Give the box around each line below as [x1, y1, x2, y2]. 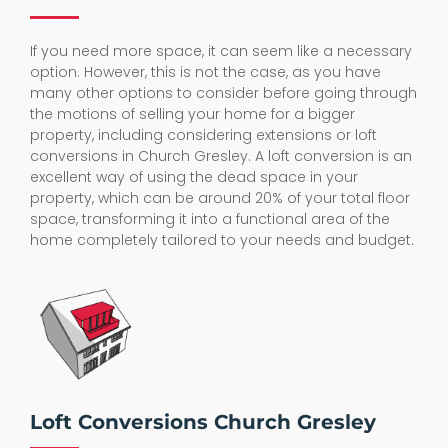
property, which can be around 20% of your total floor [30, 187, 410, 208]
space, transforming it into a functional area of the [30, 208, 390, 229]
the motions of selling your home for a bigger [30, 103, 355, 124]
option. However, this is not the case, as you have [30, 61, 381, 82]
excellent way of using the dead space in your [30, 166, 358, 187]
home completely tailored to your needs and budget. [30, 229, 414, 250]
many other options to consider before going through [30, 82, 417, 103]
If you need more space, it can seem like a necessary [30, 40, 412, 61]
